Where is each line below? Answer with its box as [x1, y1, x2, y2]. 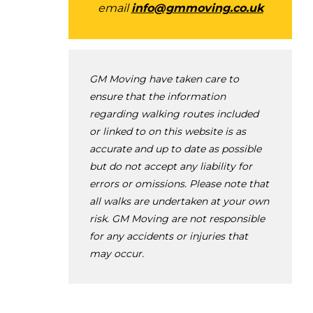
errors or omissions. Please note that [89, 177, 269, 190]
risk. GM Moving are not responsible [89, 212, 265, 225]
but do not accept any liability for [89, 159, 252, 173]
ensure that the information [89, 89, 226, 103]
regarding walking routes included [89, 107, 259, 120]
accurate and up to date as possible [89, 142, 261, 155]
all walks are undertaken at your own [89, 194, 269, 208]
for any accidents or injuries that [89, 229, 248, 242]
